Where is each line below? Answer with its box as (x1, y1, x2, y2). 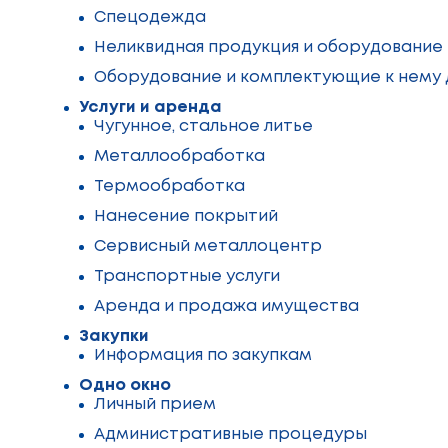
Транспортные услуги (94, 269, 280, 284)
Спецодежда (94, 10, 206, 25)
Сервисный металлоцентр (94, 239, 322, 254)
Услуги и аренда (79, 100, 222, 115)
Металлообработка (94, 149, 265, 164)
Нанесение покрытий (94, 209, 278, 224)
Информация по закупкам (94, 348, 312, 363)
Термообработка (94, 179, 245, 194)
